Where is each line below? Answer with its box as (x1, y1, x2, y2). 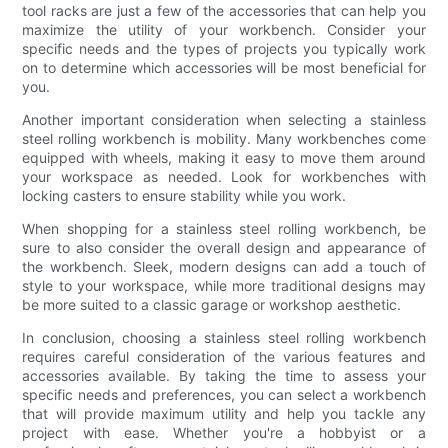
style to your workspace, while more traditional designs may (22, 276, 426, 294)
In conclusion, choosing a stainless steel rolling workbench (22, 328, 426, 346)
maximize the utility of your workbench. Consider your (22, 20, 426, 38)
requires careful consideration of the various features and (22, 347, 426, 365)
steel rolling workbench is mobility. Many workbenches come (22, 129, 426, 147)
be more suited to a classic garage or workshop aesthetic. (22, 295, 402, 313)
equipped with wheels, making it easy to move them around (22, 148, 426, 166)
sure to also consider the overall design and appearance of (22, 238, 426, 256)
